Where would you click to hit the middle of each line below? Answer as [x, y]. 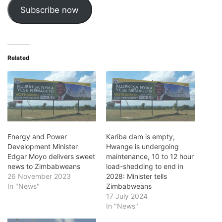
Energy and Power [37, 137]
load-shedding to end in [145, 166]
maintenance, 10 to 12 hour [150, 157]
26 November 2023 [39, 176]
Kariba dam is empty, [140, 137]
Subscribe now [50, 10]
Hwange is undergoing [142, 147]
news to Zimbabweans [44, 166]
